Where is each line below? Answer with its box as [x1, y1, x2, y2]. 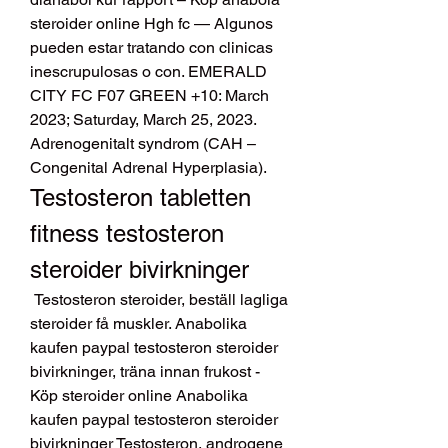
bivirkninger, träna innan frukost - [30, 362, 260, 382]
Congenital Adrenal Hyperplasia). [30, 158, 270, 178]
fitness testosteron [30, 220, 224, 248]
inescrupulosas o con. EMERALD [30, 62, 267, 82]
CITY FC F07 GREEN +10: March [30, 86, 269, 106]
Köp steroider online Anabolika [30, 386, 248, 406]
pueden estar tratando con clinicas [30, 38, 273, 58]
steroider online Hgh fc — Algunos [30, 14, 273, 34]
